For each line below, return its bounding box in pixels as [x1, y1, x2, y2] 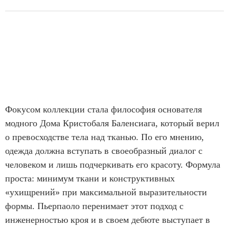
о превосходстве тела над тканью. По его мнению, [5, 132, 204, 143]
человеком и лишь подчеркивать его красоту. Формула [5, 159, 220, 170]
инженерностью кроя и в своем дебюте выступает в [5, 215, 210, 225]
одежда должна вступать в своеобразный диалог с [5, 146, 202, 156]
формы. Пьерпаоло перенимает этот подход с [5, 201, 184, 212]
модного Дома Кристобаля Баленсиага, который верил [5, 118, 219, 129]
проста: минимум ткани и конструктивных [5, 173, 175, 184]
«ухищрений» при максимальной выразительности [5, 187, 207, 198]
